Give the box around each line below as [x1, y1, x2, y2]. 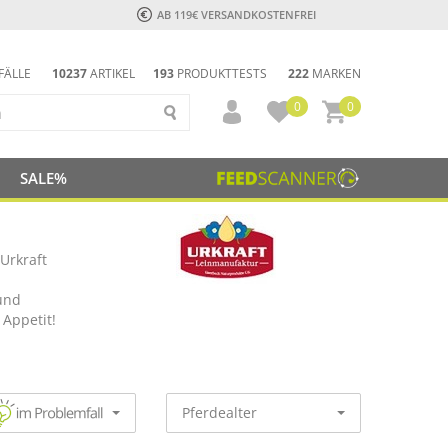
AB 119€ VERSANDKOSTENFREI [156, 7, 316, 22]
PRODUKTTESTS [174, 65, 267, 82]
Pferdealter [182, 403, 257, 422]
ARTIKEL [87, 65, 135, 82]
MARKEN [309, 65, 361, 82]
